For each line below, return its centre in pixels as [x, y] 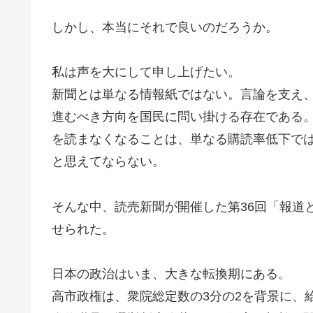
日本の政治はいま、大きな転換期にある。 [171, 274]
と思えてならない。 [108, 162]
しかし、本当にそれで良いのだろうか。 [165, 27]
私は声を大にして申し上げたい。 [146, 72]
